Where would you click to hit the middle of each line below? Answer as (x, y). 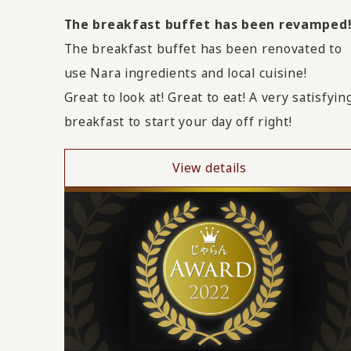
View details (210, 167)
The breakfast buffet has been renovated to (203, 48)
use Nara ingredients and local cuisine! (185, 72)
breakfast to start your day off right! (178, 121)
